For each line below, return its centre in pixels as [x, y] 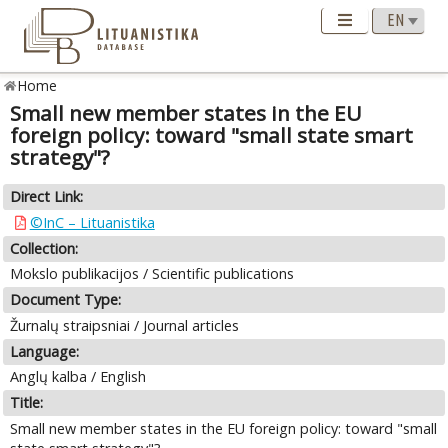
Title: [27, 403]
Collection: [44, 248]
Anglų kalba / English [78, 377]
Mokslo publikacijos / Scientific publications [152, 274]
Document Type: [66, 300]
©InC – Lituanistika [92, 222]
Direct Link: [47, 197]
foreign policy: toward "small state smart [212, 135]
